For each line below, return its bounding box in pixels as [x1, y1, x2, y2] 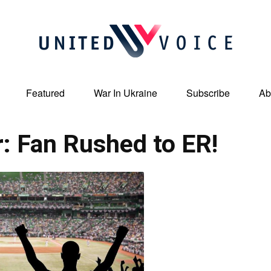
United [135, 94, 160, 107]
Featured [26, 86, 65, 100]
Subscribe [186, 86, 230, 100]
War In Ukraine [94, 86, 157, 100]
